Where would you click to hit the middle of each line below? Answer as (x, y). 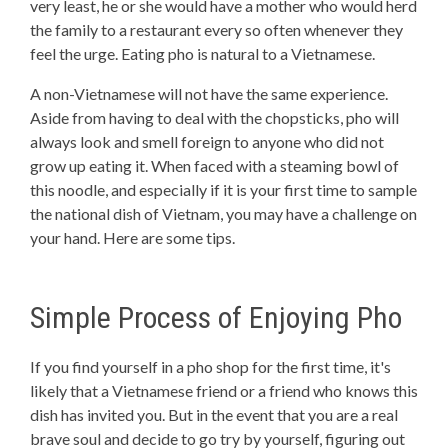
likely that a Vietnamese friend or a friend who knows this (224, 390)
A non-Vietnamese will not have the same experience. (209, 93)
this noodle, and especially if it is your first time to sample (223, 189)
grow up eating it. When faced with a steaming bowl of (214, 165)
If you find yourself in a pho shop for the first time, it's (210, 366)
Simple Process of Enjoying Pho (216, 317)
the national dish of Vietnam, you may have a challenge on (223, 213)
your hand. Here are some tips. (132, 237)
